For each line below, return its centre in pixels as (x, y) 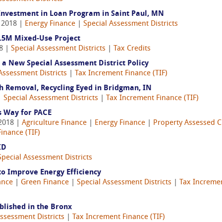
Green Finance (45, 183)
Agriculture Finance (54, 123)
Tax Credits (132, 49)
